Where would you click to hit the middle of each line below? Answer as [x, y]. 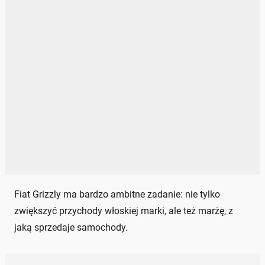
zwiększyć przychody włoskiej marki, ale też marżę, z [124, 211]
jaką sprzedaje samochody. [71, 227]
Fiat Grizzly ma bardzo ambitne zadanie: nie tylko [117, 194]
